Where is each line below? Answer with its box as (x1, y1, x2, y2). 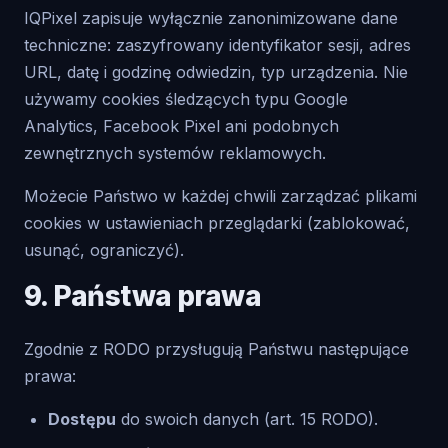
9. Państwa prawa (24, 279, 262, 313)
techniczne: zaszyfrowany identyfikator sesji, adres (24, 35, 411, 55)
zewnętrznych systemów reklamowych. (24, 143, 326, 163)
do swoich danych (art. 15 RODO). (116, 409, 378, 429)
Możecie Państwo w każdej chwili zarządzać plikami (24, 186, 417, 206)
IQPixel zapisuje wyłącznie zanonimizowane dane (24, 8, 398, 28)
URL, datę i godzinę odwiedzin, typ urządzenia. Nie (24, 62, 408, 82)
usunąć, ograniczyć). (24, 240, 184, 260)
